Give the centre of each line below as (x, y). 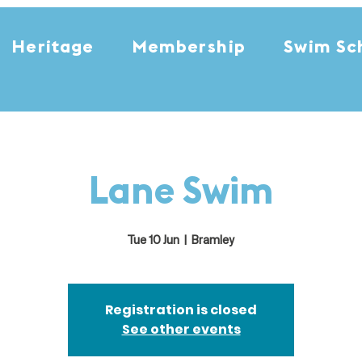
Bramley (213, 241)
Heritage (53, 48)
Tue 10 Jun (154, 241)
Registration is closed (181, 309)
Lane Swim (181, 194)
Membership (189, 48)
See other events (181, 329)
